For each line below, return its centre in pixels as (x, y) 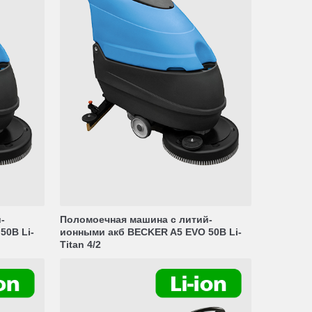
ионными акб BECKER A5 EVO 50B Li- (150, 232)
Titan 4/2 (80, 244)
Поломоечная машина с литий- (136, 219)
